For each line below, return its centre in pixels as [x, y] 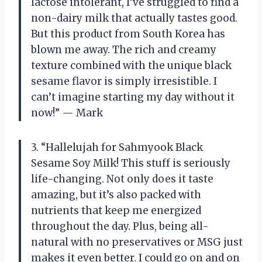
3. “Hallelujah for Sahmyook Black [117, 147]
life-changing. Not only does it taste [122, 179]
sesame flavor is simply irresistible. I [124, 81]
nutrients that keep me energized [116, 210]
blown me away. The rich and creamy [124, 49]
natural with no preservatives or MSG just [137, 242]
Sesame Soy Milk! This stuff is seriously [131, 163]
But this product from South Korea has [128, 34]
